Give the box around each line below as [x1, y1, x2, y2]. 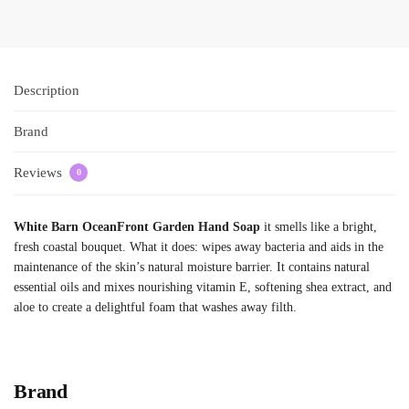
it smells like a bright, [260, 219, 377, 234]
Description [14, 82, 79, 98]
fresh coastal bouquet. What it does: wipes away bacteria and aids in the [14, 239, 383, 254]
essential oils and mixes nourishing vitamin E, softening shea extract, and [14, 279, 392, 294]
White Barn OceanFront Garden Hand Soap [14, 219, 260, 234]
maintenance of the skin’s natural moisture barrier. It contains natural [14, 259, 370, 274]
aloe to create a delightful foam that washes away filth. [14, 299, 297, 314]
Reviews [14, 165, 66, 181]
